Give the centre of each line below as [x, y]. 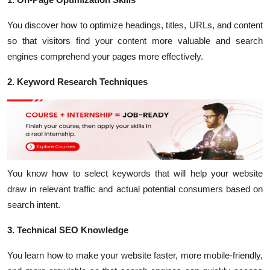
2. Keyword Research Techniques [77, 82]
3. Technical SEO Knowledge [68, 230]
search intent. [34, 205]
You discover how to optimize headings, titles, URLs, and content [135, 25]
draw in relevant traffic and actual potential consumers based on [135, 189]
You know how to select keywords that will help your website [135, 173]
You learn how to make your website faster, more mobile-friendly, [135, 255]
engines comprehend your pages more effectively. [105, 56]
